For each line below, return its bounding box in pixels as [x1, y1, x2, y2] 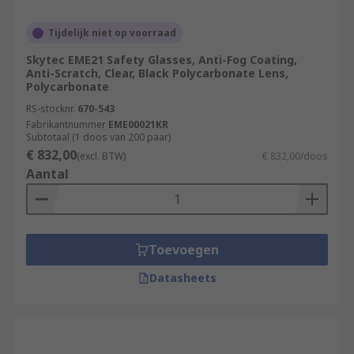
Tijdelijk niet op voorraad [48, 26, 176, 40]
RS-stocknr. [26, 102, 75, 115]
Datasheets [149, 270, 217, 285]
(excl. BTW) [77, 149, 126, 163]
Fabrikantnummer [26, 118, 106, 131]
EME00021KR [108, 118, 168, 131]
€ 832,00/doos [262, 149, 328, 163]
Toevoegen [148, 241, 219, 258]
